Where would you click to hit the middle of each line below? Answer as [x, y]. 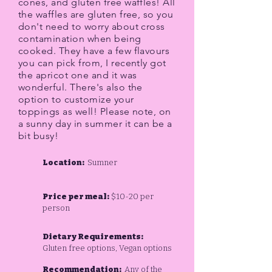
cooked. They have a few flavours [94, 51]
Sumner [101, 162]
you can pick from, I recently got [92, 63]
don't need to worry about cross [92, 26]
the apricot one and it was [78, 75]
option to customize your [76, 99]
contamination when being [80, 39]
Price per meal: [76, 196]
